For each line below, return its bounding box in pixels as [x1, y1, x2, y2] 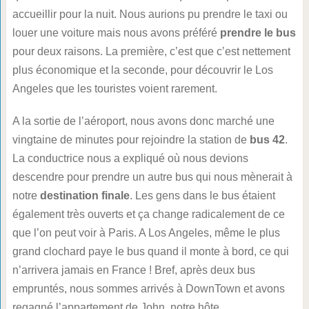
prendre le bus [219, 27, 296, 39]
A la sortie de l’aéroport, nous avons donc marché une [12, 115, 275, 128]
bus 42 [249, 134, 285, 146]
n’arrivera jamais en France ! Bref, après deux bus [12, 264, 255, 277]
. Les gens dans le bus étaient [129, 190, 275, 202]
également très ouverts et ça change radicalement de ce [12, 208, 285, 221]
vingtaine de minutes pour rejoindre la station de [12, 134, 250, 146]
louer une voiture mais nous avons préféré [12, 27, 220, 39]
